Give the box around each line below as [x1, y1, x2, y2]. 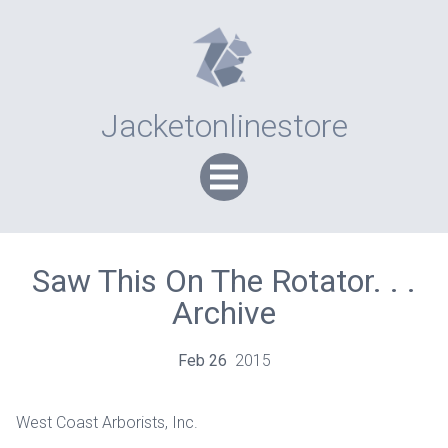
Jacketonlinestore [100, 107, 348, 146]
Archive [172, 294, 276, 333]
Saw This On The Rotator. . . [32, 262, 416, 301]
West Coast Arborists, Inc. [16, 412, 198, 432]
